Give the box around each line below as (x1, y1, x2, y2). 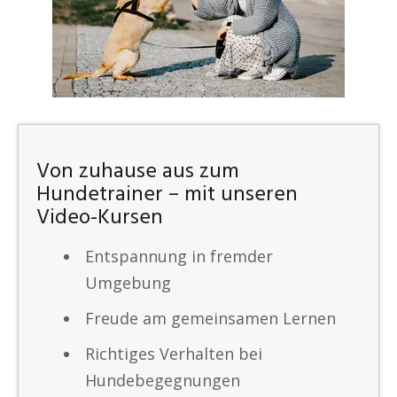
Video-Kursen (36, 201, 163, 235)
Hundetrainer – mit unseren (36, 178, 298, 212)
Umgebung (85, 272, 171, 293)
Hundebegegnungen (85, 370, 240, 391)
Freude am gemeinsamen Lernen (85, 307, 336, 329)
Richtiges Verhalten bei (85, 343, 262, 364)
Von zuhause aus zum (36, 155, 239, 189)
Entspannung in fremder (85, 245, 273, 267)
